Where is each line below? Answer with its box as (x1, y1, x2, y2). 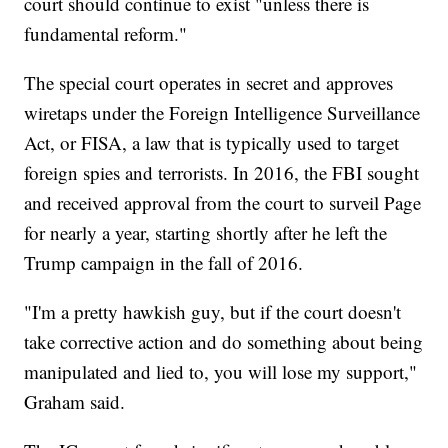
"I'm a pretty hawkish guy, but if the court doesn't (24, 299, 402, 325)
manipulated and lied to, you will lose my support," (24, 359, 418, 385)
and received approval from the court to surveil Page (24, 190, 422, 216)
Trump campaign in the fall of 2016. (24, 250, 304, 276)
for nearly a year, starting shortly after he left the (24, 220, 388, 246)
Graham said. (24, 389, 126, 415)
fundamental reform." (24, 21, 188, 47)
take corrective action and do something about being (24, 329, 424, 355)
